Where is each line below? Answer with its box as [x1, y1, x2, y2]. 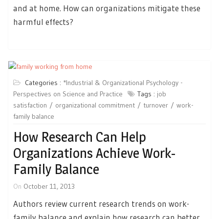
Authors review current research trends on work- [13, 198, 189, 209]
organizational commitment [55, 101, 135, 109]
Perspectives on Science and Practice [13, 89, 123, 98]
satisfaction [13, 101, 47, 109]
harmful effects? [13, 16, 73, 27]
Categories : [25, 78, 63, 87]
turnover [143, 101, 168, 109]
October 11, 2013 [23, 182, 75, 191]
